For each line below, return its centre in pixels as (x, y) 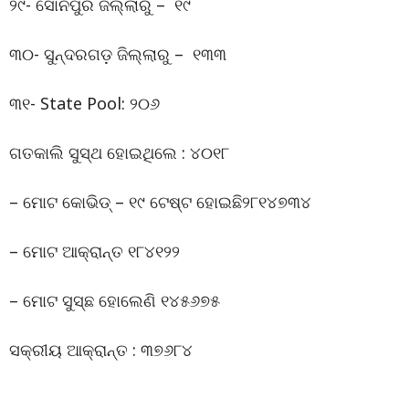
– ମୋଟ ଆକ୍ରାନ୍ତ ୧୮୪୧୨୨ (94, 251)
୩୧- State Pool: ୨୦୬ (84, 103)
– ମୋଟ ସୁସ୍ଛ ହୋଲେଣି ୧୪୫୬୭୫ (115, 300)
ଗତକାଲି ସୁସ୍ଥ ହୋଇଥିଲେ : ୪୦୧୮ (119, 152)
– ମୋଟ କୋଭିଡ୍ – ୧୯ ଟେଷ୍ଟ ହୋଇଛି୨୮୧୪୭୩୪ (160, 201)
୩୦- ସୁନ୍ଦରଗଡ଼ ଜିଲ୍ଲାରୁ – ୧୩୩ (118, 53)
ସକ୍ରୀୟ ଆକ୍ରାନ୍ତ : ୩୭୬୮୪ (101, 349)
